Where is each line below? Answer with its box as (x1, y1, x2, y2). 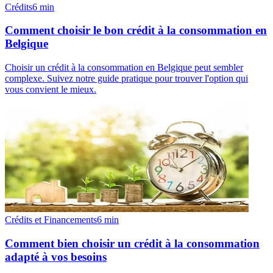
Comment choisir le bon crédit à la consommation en (5, 24, 267, 37)
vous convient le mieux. (5, 84, 96, 94)
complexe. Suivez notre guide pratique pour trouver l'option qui (5, 73, 248, 83)
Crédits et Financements (5, 214, 97, 225)
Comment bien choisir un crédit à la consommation (5, 236, 260, 250)
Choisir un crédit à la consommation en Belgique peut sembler (5, 62, 243, 73)
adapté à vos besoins (5, 250, 107, 263)
